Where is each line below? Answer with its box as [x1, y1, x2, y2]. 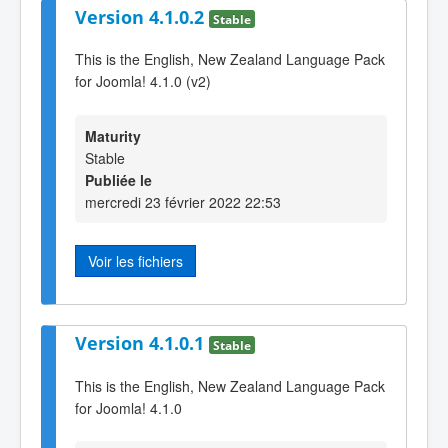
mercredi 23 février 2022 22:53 [85, 191, 281, 212]
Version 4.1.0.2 [75, 4, 209, 29]
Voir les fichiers [88, 250, 183, 271]
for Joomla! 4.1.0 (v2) [75, 71, 211, 92]
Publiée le [85, 169, 152, 190]
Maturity [85, 125, 141, 146]
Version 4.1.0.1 [75, 331, 209, 356]
